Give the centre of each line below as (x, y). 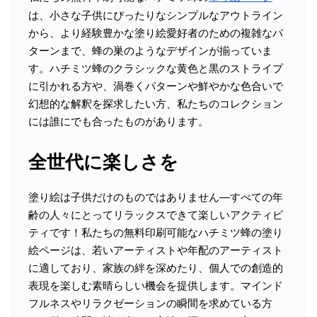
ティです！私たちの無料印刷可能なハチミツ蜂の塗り (156, 232)
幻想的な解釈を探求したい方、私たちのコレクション (156, 103)
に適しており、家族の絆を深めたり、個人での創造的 (156, 267)
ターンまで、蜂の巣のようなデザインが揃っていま (150, 50)
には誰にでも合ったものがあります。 (119, 121)
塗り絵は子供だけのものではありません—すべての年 (156, 197)
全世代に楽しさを (103, 162)
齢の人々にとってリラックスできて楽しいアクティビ (156, 214)
